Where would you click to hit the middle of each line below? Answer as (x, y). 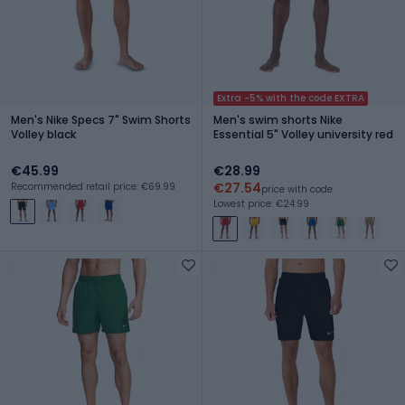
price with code (297, 189)
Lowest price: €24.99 (261, 203)
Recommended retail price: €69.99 (93, 186)
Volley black (43, 134)
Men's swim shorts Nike (278, 119)
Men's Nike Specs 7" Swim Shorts (101, 119)
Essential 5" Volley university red (303, 134)
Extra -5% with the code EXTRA (291, 98)
